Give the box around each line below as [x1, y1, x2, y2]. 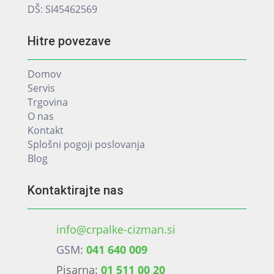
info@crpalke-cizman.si [56, 222, 176, 237]
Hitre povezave [27, 34, 111, 49]
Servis [27, 81, 55, 95]
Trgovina [27, 95, 68, 109]
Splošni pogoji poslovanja [27, 138, 145, 152]
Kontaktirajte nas [27, 183, 124, 198]
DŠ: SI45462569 [27, 2, 97, 17]
